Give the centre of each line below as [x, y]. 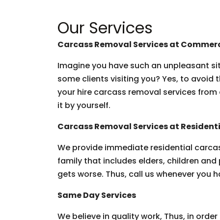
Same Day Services [97, 195]
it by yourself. [84, 105]
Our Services [105, 28]
